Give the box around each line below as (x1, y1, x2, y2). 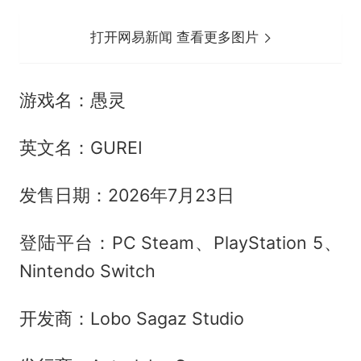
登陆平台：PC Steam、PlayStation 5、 (19, 232, 342, 254)
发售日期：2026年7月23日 (19, 185, 234, 206)
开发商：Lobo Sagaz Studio (19, 307, 244, 329)
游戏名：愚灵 (19, 89, 126, 111)
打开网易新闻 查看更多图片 (90, 29, 263, 46)
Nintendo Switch (19, 260, 156, 282)
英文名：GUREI (19, 137, 143, 159)
